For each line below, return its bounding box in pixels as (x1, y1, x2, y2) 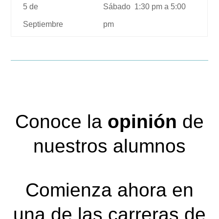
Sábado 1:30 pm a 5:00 (103, 2, 186, 11)
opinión (108, 111, 177, 132)
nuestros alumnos (33, 135, 186, 157)
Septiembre (23, 20, 66, 29)
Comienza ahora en (25, 179, 194, 201)
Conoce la (15, 111, 108, 132)
